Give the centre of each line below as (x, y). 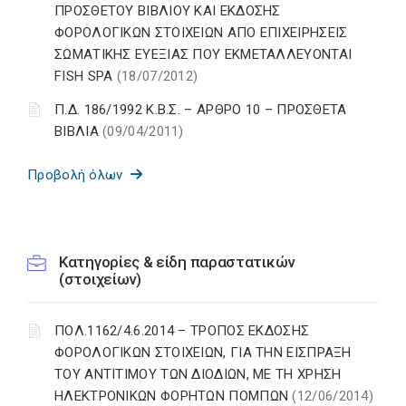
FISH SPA (86, 77)
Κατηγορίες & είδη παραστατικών (177, 262)
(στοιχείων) (100, 280)
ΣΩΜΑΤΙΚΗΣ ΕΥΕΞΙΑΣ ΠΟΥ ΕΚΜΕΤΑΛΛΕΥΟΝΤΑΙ (203, 55)
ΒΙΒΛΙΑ (79, 132)
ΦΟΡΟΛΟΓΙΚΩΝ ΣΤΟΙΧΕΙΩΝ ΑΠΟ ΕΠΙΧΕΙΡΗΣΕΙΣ (201, 33)
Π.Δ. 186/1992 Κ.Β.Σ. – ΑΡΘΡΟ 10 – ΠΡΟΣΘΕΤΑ (201, 110)
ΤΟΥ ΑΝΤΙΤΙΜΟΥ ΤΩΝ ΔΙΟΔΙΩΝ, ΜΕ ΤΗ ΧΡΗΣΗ (198, 375)
